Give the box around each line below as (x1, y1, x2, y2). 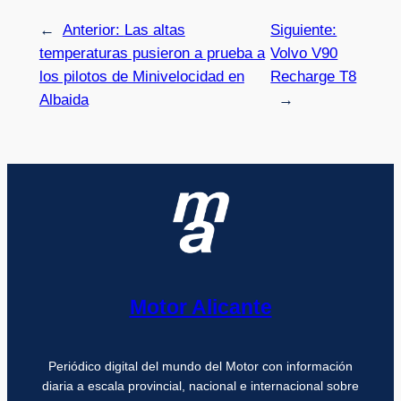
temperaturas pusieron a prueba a (38, 44, 265, 62)
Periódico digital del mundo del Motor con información (48, 359, 353, 374)
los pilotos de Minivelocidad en (38, 67, 244, 85)
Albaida (38, 90, 89, 108)
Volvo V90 (270, 44, 338, 62)
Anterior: (62, 21, 124, 38)
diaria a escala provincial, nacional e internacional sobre (42, 379, 359, 394)
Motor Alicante (129, 294, 272, 319)
